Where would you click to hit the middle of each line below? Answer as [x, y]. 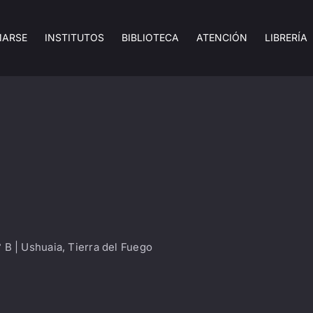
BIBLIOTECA [151, 37]
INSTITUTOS [75, 37]
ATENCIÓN [222, 37]
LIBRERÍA [286, 37]
